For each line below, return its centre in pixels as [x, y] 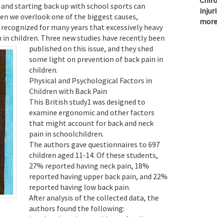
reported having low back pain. [80, 187]
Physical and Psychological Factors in [91, 80]
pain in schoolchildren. [66, 133]
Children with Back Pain [68, 91]
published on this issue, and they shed [91, 48]
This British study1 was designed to [87, 101]
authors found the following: [77, 208]
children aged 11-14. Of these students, [93, 155]
